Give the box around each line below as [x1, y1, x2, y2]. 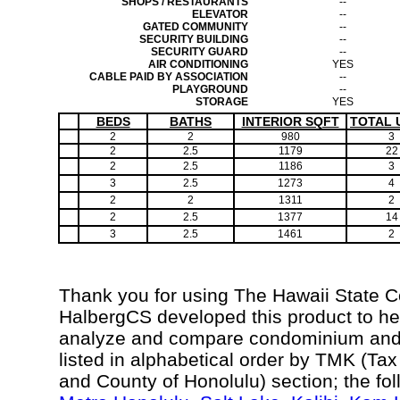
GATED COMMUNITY [143, 21, 248, 33]
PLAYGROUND [172, 83, 248, 96]
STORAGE [196, 96, 248, 108]
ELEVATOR [192, 8, 248, 21]
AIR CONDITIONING [148, 58, 248, 71]
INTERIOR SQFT [241, 114, 339, 129]
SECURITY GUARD [151, 46, 248, 58]
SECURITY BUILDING [139, 33, 248, 46]
